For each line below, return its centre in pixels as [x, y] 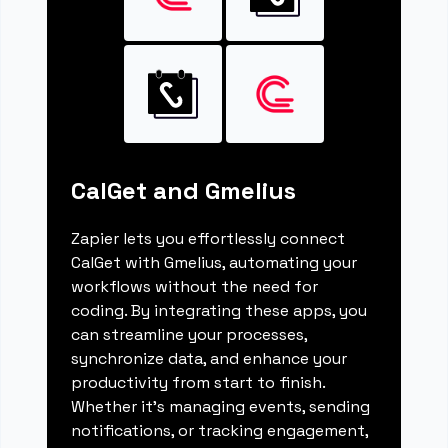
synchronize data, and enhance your [209, 359]
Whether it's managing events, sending [221, 407]
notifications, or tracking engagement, [220, 431]
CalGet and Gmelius [184, 191]
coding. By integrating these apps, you [219, 311]
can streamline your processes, [189, 335]
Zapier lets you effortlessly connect [208, 239]
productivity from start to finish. [198, 383]
